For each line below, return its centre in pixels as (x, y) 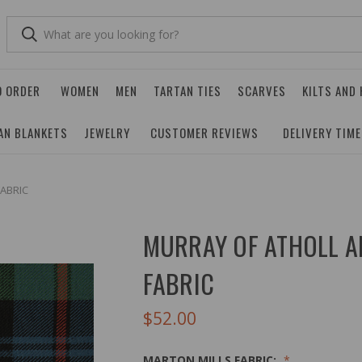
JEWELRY (107, 133)
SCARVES (262, 90)
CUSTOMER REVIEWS (204, 133)
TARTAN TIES (187, 90)
